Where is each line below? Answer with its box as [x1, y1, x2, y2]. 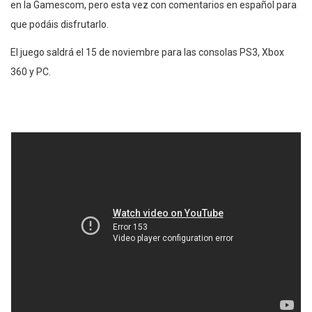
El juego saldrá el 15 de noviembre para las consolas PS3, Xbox [10, 46, 284, 58]
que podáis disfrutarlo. [10, 18, 109, 30]
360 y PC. [10, 65, 51, 77]
